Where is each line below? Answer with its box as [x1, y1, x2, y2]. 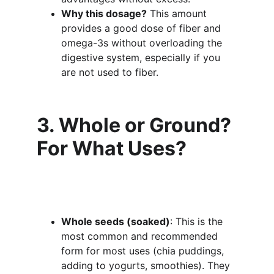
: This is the [170, 215, 226, 228]
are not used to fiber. [61, 66, 158, 78]
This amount [147, 7, 210, 20]
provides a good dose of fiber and [61, 22, 224, 34]
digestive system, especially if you [61, 51, 223, 64]
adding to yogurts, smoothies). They [61, 259, 233, 272]
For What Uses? [37, 136, 187, 160]
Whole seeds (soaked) [61, 215, 170, 228]
